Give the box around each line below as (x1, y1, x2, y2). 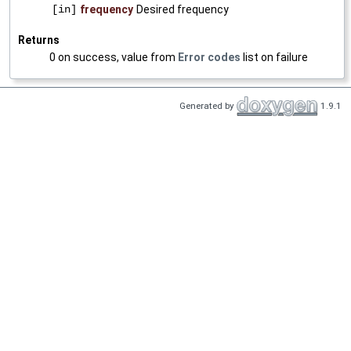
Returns (18, 34, 60, 47)
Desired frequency (136, 3, 229, 16)
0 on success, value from (49, 51, 178, 64)
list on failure (241, 51, 308, 64)
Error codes (178, 51, 241, 64)
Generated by (179, 100, 237, 112)
